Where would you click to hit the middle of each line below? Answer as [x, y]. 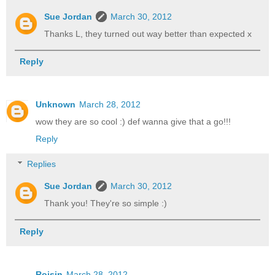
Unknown [56, 104]
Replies [42, 164]
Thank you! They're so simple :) [106, 203]
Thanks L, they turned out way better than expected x [148, 33]
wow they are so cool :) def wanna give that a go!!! [133, 121]
